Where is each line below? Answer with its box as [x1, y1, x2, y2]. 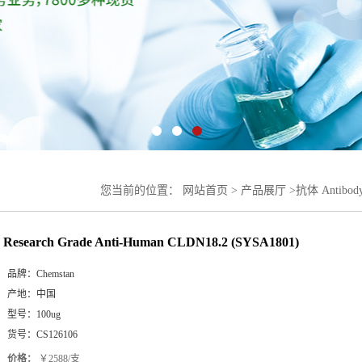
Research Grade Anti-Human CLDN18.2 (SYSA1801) [3, 235, 299, 249]
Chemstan [36, 268, 74, 280]
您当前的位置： [100, 184, 183, 196]
